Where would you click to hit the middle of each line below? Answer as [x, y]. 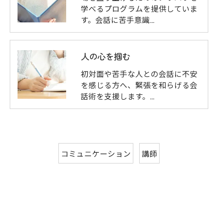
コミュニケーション [96, 153]
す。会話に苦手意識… [118, 19]
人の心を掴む [106, 56]
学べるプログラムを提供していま [139, 8]
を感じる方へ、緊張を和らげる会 [139, 84]
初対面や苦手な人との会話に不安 [139, 73]
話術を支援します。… [118, 95]
